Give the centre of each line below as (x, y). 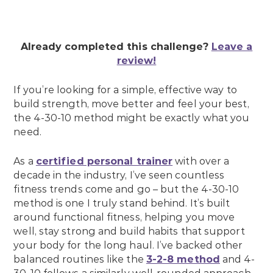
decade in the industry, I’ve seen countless (119, 175)
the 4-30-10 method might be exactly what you (132, 118)
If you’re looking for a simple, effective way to (125, 90)
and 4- (237, 260)
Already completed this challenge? (116, 47)
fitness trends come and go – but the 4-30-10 (126, 190)
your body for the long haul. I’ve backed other (128, 246)
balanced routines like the (80, 260)
